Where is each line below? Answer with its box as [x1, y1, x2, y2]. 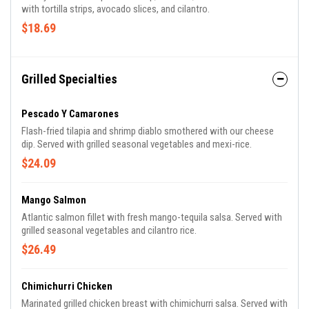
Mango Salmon [21, 194, 86, 206]
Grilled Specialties [21, 72, 117, 86]
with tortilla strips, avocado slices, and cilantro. [21, 3, 210, 15]
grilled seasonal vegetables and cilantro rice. [21, 224, 197, 237]
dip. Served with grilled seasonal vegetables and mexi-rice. [21, 138, 252, 150]
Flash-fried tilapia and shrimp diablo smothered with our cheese [21, 125, 274, 137]
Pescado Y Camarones [21, 108, 119, 120]
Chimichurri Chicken [21, 280, 112, 292]
